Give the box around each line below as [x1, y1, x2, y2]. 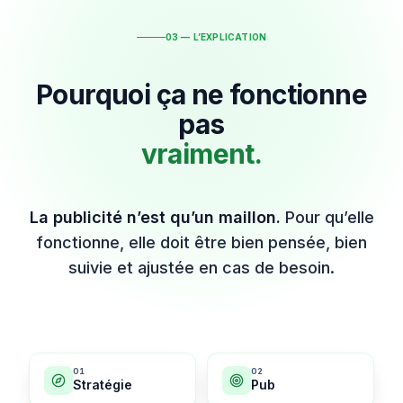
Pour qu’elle [284, 207, 374, 227]
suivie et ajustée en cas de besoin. [68, 257, 335, 277]
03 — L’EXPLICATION [165, 31, 267, 42]
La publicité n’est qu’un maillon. [29, 207, 281, 227]
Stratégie [73, 377, 132, 392]
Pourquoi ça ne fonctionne [36, 77, 367, 111]
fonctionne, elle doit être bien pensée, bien [36, 232, 367, 252]
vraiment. [140, 137, 263, 170]
